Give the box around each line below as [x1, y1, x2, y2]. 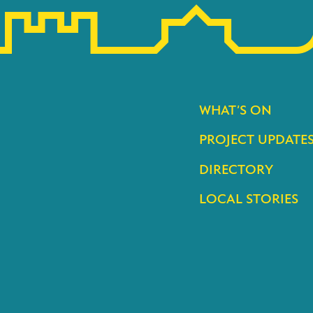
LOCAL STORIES [199, 189, 298, 208]
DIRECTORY [199, 159, 273, 179]
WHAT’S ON [199, 100, 272, 119]
